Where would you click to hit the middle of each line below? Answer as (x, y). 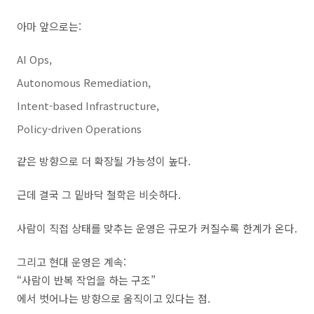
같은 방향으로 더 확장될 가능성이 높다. (104, 161)
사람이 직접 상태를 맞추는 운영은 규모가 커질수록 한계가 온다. (157, 228)
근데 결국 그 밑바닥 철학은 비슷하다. (99, 194)
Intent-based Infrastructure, (88, 105)
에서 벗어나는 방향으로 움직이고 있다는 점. (114, 298)
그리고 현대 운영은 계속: (71, 262)
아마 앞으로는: (49, 26)
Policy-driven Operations (79, 129)
